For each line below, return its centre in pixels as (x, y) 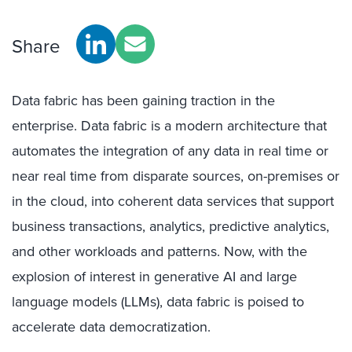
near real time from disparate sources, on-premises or (176, 176)
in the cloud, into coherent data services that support (173, 201)
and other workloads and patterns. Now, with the (159, 251)
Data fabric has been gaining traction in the (143, 101)
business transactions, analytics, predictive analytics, (170, 226)
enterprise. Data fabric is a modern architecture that (169, 126)
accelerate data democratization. (111, 327)
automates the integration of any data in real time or (170, 151)
